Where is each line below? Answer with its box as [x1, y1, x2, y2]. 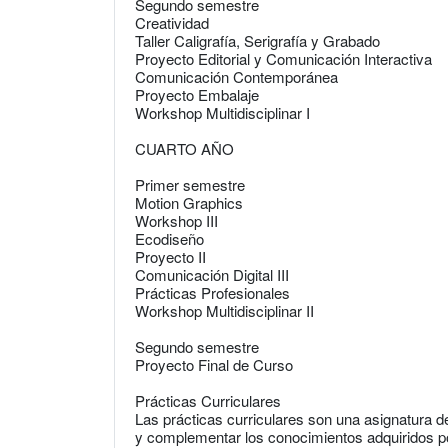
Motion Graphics [135, 192, 243, 213]
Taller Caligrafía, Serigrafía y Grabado [135, 30, 380, 51]
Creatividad [135, 12, 209, 33]
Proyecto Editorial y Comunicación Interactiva [135, 48, 432, 69]
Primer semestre [135, 174, 245, 195]
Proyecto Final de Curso [135, 354, 293, 375]
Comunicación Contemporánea [135, 66, 338, 87]
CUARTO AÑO [135, 138, 234, 159]
